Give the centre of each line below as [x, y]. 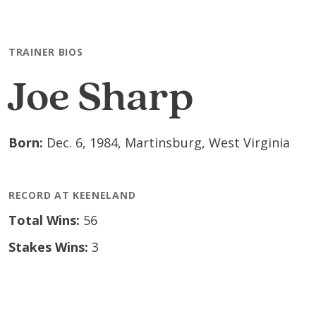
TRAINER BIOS [46, 52]
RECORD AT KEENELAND [72, 195]
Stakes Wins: [50, 247]
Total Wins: [46, 220]
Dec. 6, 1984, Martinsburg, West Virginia [168, 142]
